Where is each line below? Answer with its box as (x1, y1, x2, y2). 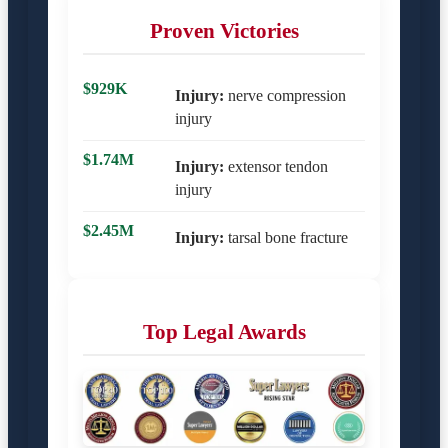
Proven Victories (149, 18, 299, 42)
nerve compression (224, 86, 346, 104)
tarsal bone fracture (224, 228, 348, 246)
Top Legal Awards (142, 319, 306, 343)
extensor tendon (224, 157, 328, 175)
